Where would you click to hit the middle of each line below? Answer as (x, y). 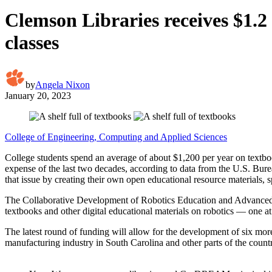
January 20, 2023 (38, 95)
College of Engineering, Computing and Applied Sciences (116, 137)
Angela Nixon (63, 84)
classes (32, 43)
